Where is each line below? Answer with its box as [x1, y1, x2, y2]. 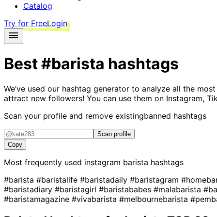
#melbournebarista [119, 194, 190, 204]
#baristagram [130, 174, 181, 185]
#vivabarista [72, 194, 119, 204]
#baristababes [99, 184, 154, 194]
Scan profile [97, 130, 131, 138]
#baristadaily [80, 174, 130, 185]
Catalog [23, 1, 52, 11]
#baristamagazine [4, 194, 72, 204]
